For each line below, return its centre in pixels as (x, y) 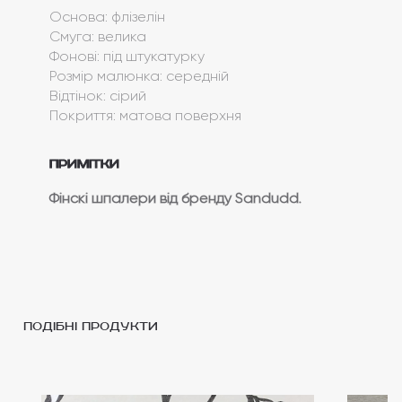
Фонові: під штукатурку (127, 56)
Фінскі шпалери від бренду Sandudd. (175, 197)
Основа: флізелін (107, 16)
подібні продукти (91, 327)
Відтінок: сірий (97, 95)
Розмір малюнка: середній (139, 75)
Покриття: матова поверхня (145, 115)
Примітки (84, 164)
